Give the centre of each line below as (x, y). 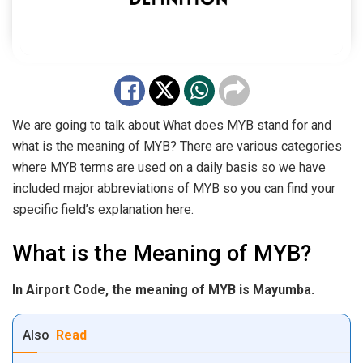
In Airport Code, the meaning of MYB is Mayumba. (163, 289)
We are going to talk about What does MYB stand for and (172, 126)
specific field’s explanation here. (103, 210)
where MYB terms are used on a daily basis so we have (169, 168)
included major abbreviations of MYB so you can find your (174, 189)
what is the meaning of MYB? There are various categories (177, 147)
